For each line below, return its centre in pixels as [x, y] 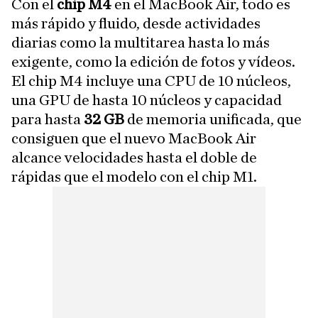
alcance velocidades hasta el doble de [134, 157]
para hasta [48, 119]
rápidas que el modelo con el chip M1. [134, 176]
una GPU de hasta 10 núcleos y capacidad [147, 100]
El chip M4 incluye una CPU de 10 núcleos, [151, 81]
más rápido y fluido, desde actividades [136, 23]
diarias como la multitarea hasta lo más [141, 42]
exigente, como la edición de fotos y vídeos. [153, 61]
